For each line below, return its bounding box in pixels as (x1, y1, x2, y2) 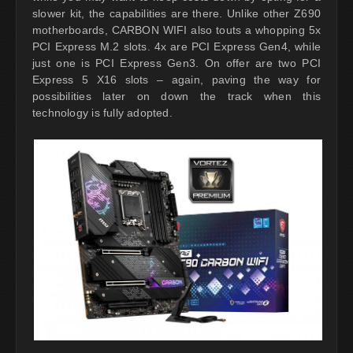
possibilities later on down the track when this (32, 89, 321, 102)
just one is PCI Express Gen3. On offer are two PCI (32, 56, 321, 69)
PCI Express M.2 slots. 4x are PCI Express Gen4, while (32, 39, 321, 53)
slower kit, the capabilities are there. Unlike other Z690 (32, 6, 321, 20)
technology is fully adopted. (32, 106, 173, 119)
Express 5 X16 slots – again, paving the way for (32, 72, 321, 86)
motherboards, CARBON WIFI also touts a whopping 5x (32, 23, 321, 36)
